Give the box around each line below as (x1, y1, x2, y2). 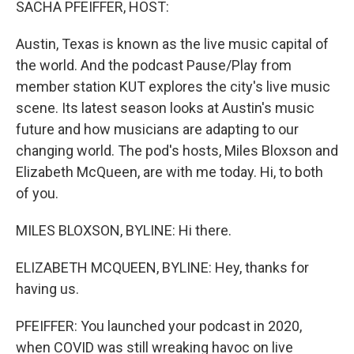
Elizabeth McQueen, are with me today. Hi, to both (16, 164, 323, 180)
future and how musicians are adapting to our (16, 121, 299, 137)
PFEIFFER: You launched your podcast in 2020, (16, 318, 302, 334)
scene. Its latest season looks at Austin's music (16, 100, 314, 116)
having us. (16, 281, 79, 297)
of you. (16, 185, 58, 201)
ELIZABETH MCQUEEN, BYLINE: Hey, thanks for (16, 259, 309, 276)
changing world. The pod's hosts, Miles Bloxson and (16, 142, 338, 159)
